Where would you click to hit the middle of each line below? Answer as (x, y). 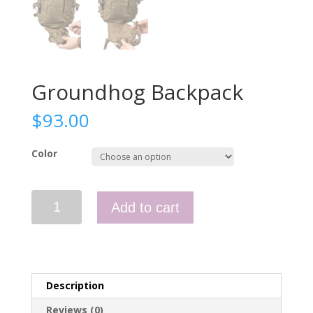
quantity (49, 230)
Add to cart (146, 208)
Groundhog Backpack (137, 92)
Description (75, 286)
